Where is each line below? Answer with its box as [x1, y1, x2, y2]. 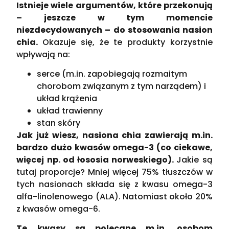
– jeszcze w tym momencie [16, 11, 213, 24]
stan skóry [37, 117, 81, 129]
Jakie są [176, 153, 213, 166]
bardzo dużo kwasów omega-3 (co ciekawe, [16, 141, 213, 153]
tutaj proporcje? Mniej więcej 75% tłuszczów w [16, 166, 213, 178]
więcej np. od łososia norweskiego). [16, 153, 177, 166]
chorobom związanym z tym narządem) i [37, 80, 207, 92]
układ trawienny [37, 104, 103, 117]
